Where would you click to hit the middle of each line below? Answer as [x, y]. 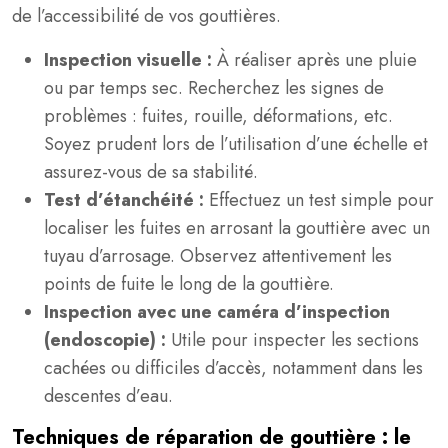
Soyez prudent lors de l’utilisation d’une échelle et [236, 144]
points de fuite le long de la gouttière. [189, 284]
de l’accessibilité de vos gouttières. [146, 16]
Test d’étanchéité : [126, 200]
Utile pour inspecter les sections [295, 340]
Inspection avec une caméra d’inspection [217, 312]
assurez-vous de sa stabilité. [151, 172]
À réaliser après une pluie [317, 60]
